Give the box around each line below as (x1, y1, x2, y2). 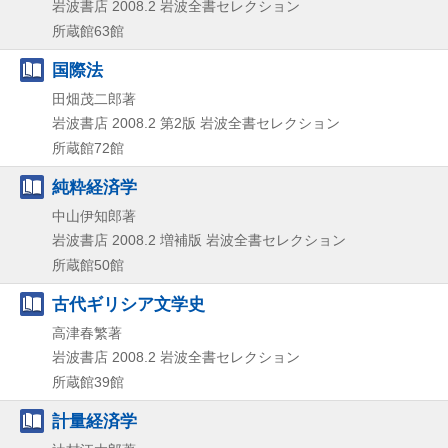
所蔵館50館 (52, 256, 124, 273)
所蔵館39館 (52, 373, 124, 390)
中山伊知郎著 (52, 207, 136, 224)
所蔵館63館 (52, 22, 124, 39)
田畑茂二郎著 (52, 90, 136, 107)
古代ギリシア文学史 (52, 293, 205, 314)
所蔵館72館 (52, 139, 124, 156)
